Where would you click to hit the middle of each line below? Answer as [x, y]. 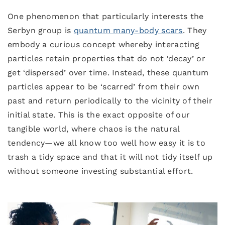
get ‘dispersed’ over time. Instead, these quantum [108, 73]
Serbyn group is [41, 30]
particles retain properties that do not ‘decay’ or [106, 59]
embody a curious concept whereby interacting [104, 44]
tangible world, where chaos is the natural [94, 129]
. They [195, 30]
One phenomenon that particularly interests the [106, 16]
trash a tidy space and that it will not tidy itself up [110, 157]
